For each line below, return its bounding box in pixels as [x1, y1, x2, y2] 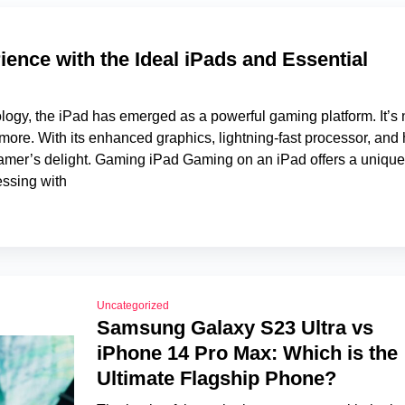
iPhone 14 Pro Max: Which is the [96, 342, 398, 364]
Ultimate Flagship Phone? [96, 367, 336, 390]
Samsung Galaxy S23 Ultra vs [96, 316, 373, 339]
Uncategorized [96, 299, 169, 312]
